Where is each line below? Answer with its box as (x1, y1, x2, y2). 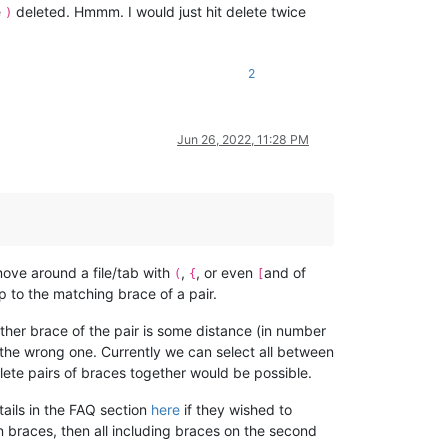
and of (264, 263, 306, 281)
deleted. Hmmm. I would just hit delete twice (12, 2, 306, 20)
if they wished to (180, 400, 292, 418)
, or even (196, 263, 257, 281)
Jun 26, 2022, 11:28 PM (177, 131, 309, 147)
